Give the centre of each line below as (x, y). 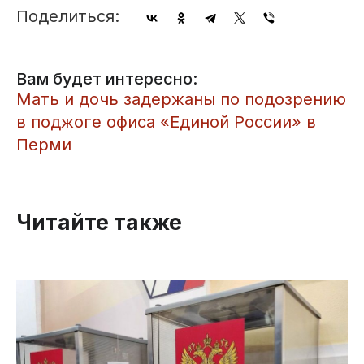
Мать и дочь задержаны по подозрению (181, 100)
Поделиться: (68, 17)
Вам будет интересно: (107, 79)
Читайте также (99, 223)
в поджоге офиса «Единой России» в (166, 122)
